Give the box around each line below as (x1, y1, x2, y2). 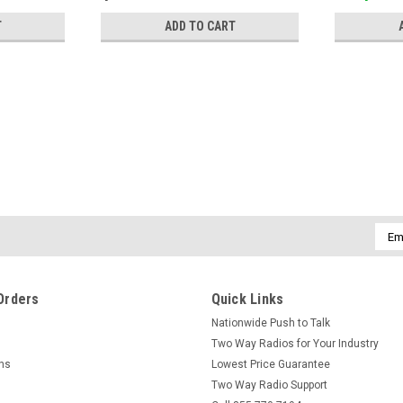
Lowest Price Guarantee (210, 358, 330, 371)
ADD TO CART (164, 18, 236, 33)
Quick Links (210, 291, 284, 308)
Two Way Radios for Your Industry (210, 337, 379, 350)
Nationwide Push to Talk (210, 317, 330, 329)
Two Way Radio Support (210, 379, 327, 391)
